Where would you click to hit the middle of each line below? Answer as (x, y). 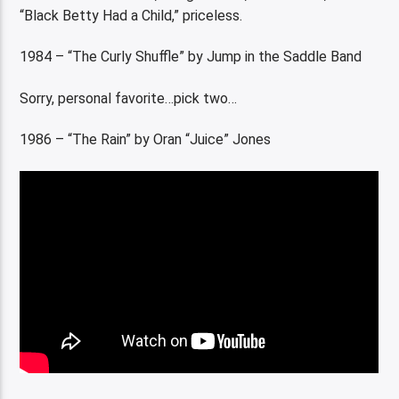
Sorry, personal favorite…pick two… (129, 98)
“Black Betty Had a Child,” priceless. (131, 16)
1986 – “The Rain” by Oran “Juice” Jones (146, 140)
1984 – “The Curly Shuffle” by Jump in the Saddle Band (191, 57)
